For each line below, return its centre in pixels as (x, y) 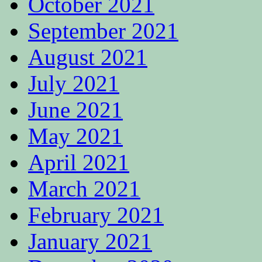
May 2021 (75, 136)
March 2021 (84, 189)
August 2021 (88, 57)
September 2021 (103, 31)
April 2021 (79, 163)
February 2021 (96, 215)
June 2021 (75, 110)
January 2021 (90, 242)
